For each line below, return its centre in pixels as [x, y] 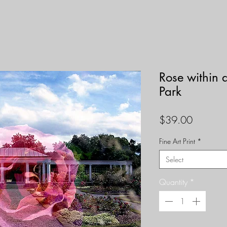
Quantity [173, 182]
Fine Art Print [177, 141]
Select [175, 159]
